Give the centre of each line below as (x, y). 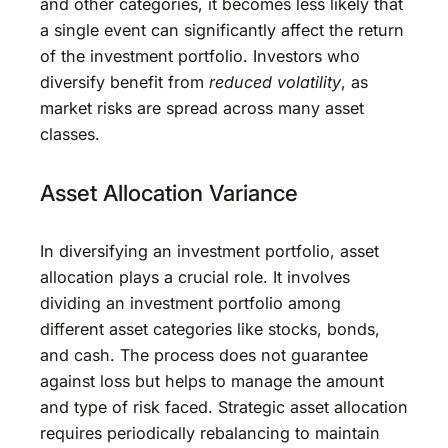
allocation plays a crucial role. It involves (195, 276)
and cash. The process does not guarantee (204, 354)
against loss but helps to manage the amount (212, 380)
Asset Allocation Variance (169, 193)
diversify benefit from (124, 82)
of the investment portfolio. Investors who (200, 56)
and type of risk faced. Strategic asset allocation (224, 406)
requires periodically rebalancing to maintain (210, 432)
